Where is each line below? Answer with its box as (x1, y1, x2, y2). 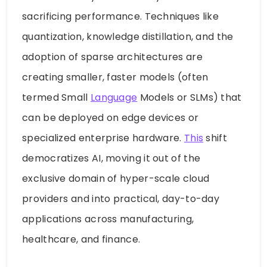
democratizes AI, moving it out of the (22, 151, 201, 165)
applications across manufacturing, (22, 212, 194, 226)
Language (90, 90, 138, 104)
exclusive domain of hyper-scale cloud (22, 171, 210, 185)
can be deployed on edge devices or (22, 110, 199, 125)
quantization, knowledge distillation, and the (22, 29, 234, 44)
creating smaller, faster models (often (22, 70, 209, 84)
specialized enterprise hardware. (22, 131, 184, 145)
